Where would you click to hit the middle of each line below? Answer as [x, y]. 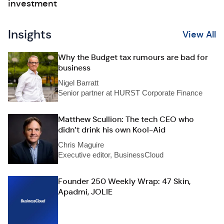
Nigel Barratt [78, 83]
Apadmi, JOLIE [85, 192]
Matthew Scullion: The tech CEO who [126, 119]
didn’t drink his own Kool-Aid [112, 130]
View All [199, 34]
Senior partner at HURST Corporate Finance [130, 93]
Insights [30, 34]
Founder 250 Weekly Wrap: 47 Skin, [124, 181]
